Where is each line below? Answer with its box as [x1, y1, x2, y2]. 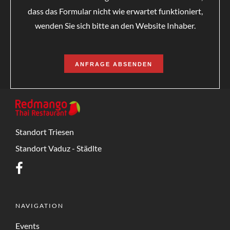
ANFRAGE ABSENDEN [75, 61, 152, 68]
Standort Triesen [15, 127, 74, 137]
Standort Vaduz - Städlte [15, 143, 102, 153]
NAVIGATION [15, 202, 64, 210]
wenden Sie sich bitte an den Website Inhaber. [34, 20, 196, 30]
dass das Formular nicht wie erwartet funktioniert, [27, 6, 203, 16]
